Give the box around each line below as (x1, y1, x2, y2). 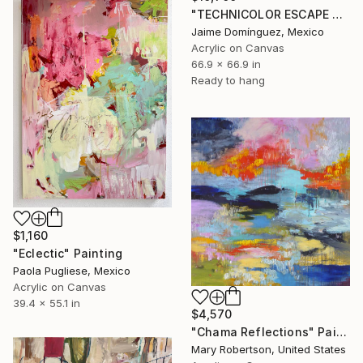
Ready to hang (191, 73, 265, 87)
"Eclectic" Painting (13, 246, 123, 260)
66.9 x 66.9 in (191, 57, 261, 70)
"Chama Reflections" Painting (335, 324, 347, 339)
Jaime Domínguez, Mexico (191, 24, 324, 38)
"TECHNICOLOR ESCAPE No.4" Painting (332, 6, 344, 21)
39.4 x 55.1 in (13, 296, 80, 310)
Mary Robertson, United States (191, 342, 346, 356)
